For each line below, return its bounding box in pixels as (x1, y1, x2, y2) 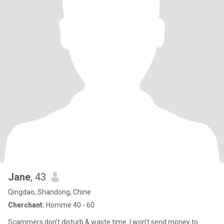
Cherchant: (8, 201, 44, 209)
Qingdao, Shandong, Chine (8, 188, 91, 196)
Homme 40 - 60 (44, 201, 94, 209)
